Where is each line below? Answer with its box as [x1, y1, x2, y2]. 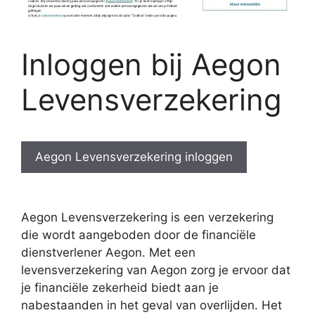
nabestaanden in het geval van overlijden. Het [21, 297, 282, 312]
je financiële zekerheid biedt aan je [21, 280, 219, 295]
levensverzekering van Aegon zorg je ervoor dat [21, 262, 290, 277]
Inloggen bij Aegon [21, 46, 281, 82]
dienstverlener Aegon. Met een [21, 245, 195, 259]
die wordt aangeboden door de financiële [21, 227, 256, 242]
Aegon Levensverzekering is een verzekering [21, 210, 274, 224]
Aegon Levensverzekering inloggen [35, 150, 233, 164]
